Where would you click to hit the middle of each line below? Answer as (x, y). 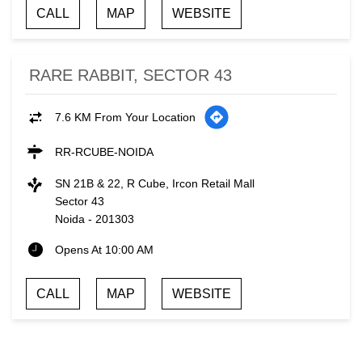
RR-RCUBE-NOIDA (104, 152)
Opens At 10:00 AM (104, 250)
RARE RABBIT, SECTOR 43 (130, 76)
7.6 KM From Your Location (125, 118)
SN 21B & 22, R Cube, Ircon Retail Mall (155, 184)
